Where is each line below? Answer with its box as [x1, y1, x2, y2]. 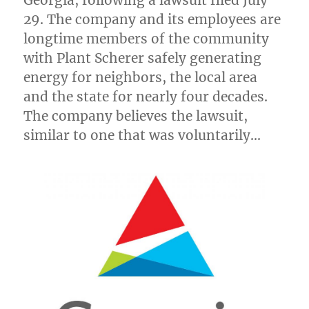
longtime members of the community [23, 30, 270, 47]
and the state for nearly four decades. [23, 88, 268, 105]
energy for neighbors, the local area [23, 69, 258, 86]
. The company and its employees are [40, 11, 281, 28]
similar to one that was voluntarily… [23, 127, 261, 143]
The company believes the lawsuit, [23, 108, 248, 124]
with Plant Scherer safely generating [23, 50, 262, 66]
